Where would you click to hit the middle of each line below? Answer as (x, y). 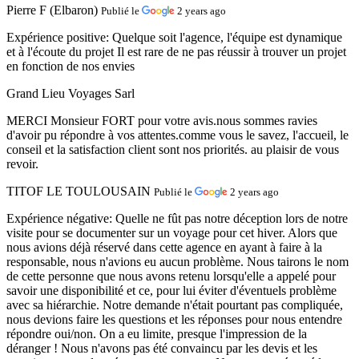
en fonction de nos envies (71, 66)
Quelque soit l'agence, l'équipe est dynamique (227, 37)
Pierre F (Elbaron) (52, 10)
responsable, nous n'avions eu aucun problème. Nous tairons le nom (177, 261)
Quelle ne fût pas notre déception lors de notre (232, 218)
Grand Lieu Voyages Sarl (71, 93)
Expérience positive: (59, 37)
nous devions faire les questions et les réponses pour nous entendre (174, 319)
